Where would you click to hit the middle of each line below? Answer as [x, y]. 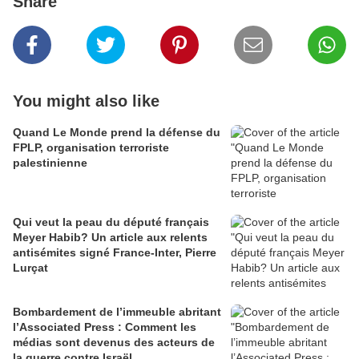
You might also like [86, 101]
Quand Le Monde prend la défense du [117, 133]
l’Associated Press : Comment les [69, 327]
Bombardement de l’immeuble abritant [117, 312]
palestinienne [50, 163]
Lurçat [30, 268]
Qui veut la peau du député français [111, 222]
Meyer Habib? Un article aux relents [52, 238]
